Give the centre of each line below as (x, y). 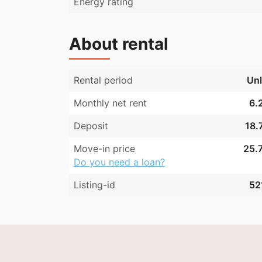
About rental (119, 44)
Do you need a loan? (119, 162)
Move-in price (104, 149)
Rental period (103, 80)
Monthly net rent (110, 103)
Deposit (91, 126)
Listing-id (94, 185)
